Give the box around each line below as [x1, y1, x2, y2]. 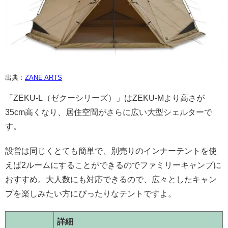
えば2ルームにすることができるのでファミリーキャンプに [5, 160, 221, 169]
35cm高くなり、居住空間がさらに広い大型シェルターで [5, 107, 212, 117]
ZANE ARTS [25, 73, 62, 81]
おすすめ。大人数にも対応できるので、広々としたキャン [5, 175, 217, 184]
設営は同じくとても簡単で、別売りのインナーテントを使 [5, 146, 217, 155]
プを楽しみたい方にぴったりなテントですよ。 [5, 189, 176, 198]
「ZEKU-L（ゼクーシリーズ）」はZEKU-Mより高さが [5, 93, 205, 102]
